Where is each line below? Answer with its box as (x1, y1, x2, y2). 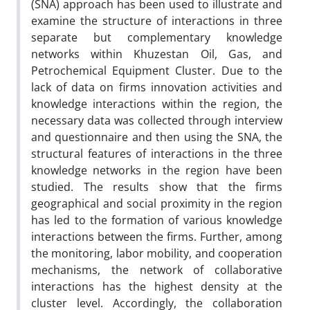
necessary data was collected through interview (31, 112, 282, 128)
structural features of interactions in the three (31, 145, 282, 161)
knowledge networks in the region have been (31, 162, 282, 178)
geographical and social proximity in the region (31, 195, 282, 211)
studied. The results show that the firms (31, 179, 282, 194)
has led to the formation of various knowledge (31, 212, 282, 228)
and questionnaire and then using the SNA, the (31, 129, 282, 145)
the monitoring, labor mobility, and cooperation (31, 245, 282, 261)
